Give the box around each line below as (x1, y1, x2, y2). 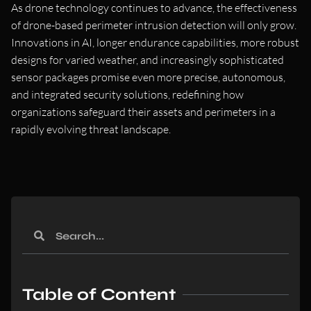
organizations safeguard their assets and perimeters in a (11, 104, 276, 119)
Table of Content (22, 284, 176, 305)
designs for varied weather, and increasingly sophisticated (11, 52, 284, 67)
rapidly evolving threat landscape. (11, 121, 171, 136)
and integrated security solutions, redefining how (11, 87, 244, 101)
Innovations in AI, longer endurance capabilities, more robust (11, 35, 299, 49)
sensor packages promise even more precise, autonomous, (11, 69, 285, 84)
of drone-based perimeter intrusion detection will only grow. (11, 17, 296, 32)
